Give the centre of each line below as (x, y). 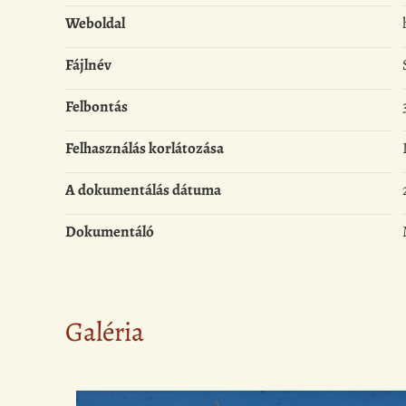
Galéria (105, 332)
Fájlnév (88, 65)
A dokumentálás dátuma (143, 190)
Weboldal (95, 24)
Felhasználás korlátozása (145, 149)
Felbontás (97, 107)
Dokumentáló (110, 232)
